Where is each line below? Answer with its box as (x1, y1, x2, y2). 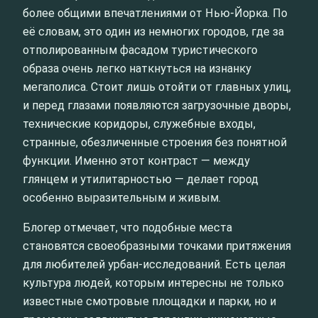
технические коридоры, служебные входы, (23, 116, 256, 131)
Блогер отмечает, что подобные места (23, 220, 232, 234)
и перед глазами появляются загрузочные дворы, (23, 98, 291, 112)
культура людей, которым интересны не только (23, 275, 284, 290)
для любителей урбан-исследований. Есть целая (23, 257, 285, 271)
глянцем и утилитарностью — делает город (23, 172, 258, 186)
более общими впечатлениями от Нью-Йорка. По (23, 6, 287, 20)
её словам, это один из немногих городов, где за (23, 24, 284, 38)
